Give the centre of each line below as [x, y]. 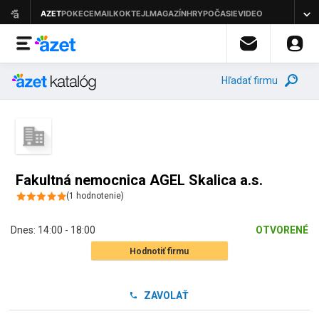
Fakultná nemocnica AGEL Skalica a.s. [140, 180]
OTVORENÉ [282, 230]
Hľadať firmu [250, 80]
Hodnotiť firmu [159, 251]
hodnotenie [98, 196]
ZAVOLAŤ [166, 296]
